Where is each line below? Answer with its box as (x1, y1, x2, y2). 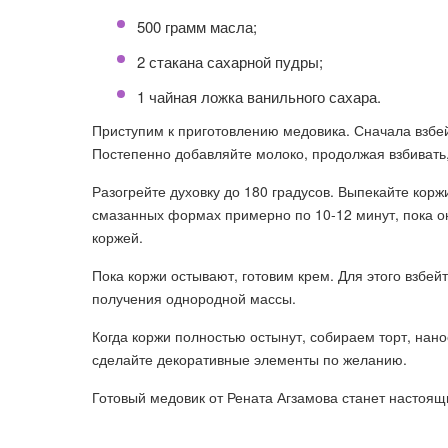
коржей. (92, 227, 143, 247)
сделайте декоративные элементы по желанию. (92, 349, 407, 369)
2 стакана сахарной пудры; (137, 51, 323, 72)
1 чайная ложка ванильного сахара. (137, 86, 381, 107)
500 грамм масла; (137, 16, 257, 37)
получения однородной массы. (92, 288, 296, 308)
